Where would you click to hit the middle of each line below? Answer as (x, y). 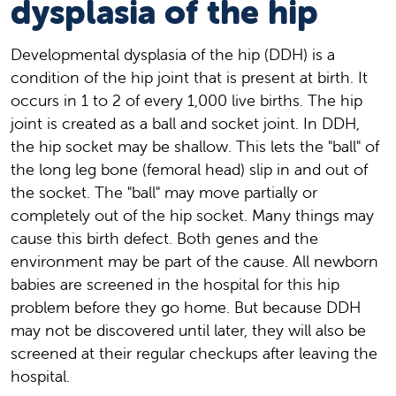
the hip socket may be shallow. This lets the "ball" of (195, 147)
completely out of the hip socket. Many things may (192, 216)
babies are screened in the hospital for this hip (175, 285)
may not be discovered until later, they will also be (188, 331)
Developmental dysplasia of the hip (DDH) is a (173, 55)
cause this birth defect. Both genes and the (164, 239)
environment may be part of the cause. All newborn (194, 262)
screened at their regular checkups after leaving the (194, 354)
